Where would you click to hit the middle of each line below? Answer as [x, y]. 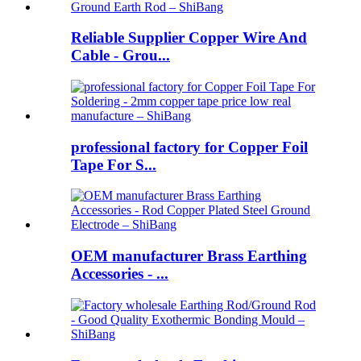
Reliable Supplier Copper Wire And [189, 38]
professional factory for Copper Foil [189, 147]
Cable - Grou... [120, 56]
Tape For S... [114, 164]
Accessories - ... [120, 274]
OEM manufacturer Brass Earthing [189, 256]
